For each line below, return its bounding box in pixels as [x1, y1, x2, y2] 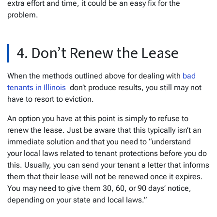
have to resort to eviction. [7, 94, 94, 104]
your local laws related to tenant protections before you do [7, 148, 207, 158]
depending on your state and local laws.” [7, 195, 147, 204]
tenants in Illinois [7, 82, 68, 92]
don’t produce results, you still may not [68, 82, 201, 92]
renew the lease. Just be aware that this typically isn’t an [7, 125, 201, 135]
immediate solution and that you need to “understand [7, 137, 191, 146]
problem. [7, 10, 38, 19]
